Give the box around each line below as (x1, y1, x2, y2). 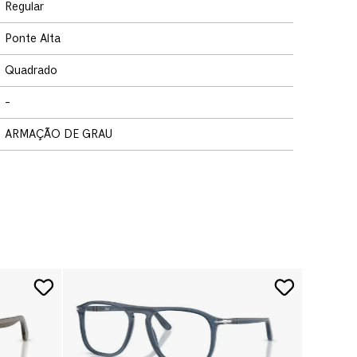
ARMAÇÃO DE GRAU (5, 127, 112, 141)
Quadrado (5, 63, 57, 77)
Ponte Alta (5, 31, 61, 45)
